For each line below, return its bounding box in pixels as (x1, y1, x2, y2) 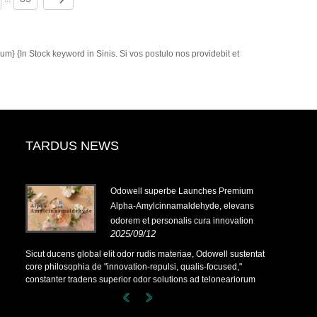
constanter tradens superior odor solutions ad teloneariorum (25, 275, 255, 285)
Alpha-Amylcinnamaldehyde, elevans (110, 201, 254, 212)
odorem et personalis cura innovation (110, 216, 253, 226)
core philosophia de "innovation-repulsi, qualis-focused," (25, 262, 242, 272)
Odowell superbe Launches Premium (110, 186, 253, 197)
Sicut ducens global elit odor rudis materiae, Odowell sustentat (25, 249, 265, 260)
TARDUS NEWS (25, 139, 119, 154)
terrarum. (25, 287, 60, 298)
